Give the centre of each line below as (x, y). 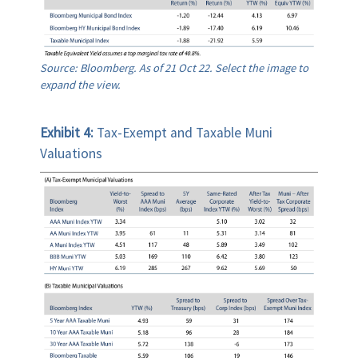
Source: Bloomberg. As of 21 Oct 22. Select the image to (174, 68)
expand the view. (80, 84)
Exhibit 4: (68, 132)
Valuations (71, 153)
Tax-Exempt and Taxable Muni (185, 132)
